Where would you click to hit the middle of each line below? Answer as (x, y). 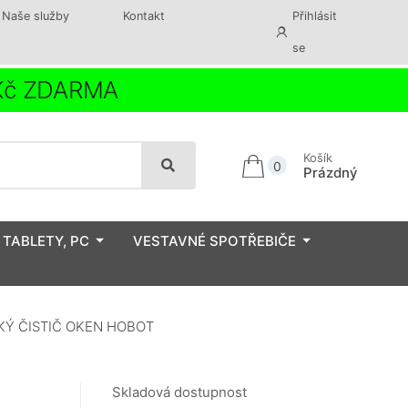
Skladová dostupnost (179, 393)
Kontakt (143, 16)
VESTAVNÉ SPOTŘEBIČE (214, 240)
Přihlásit (315, 16)
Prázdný (330, 172)
